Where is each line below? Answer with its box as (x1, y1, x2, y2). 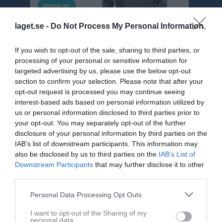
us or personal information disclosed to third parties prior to (15, 109, 200, 116)
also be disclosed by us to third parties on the (15, 150, 159, 158)
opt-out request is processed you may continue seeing (15, 88, 185, 96)
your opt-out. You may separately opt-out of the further (15, 119, 186, 127)
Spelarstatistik (10, 153, 55, 163)
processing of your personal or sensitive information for (15, 56, 187, 64)
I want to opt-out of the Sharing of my (30, 209, 147, 217)
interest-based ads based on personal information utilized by (15, 98, 204, 106)
